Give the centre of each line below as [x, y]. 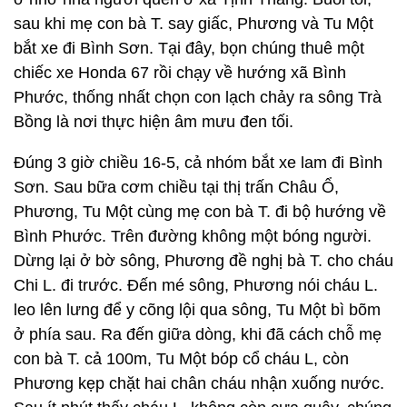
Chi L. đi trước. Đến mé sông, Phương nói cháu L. [196, 285]
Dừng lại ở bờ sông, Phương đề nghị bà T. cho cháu [203, 261]
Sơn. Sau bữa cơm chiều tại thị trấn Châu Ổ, [176, 187]
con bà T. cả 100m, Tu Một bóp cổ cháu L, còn [181, 359]
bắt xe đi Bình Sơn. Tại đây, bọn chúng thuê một [189, 48]
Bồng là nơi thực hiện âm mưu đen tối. [154, 122]
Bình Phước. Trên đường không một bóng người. [193, 236]
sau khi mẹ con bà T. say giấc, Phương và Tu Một [194, 24]
